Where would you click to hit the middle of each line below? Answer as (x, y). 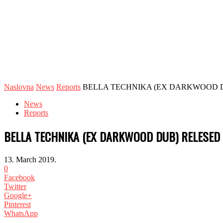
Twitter (15, 186)
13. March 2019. (30, 159)
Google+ (18, 195)
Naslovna (19, 87)
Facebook (19, 177)
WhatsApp (21, 213)
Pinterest (17, 204)
